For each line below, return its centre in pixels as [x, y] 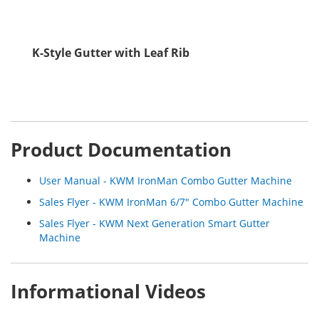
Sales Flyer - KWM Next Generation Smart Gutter [155, 224]
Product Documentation [121, 150]
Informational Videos [108, 292]
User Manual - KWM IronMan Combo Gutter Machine [166, 181]
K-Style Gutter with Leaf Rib [110, 53]
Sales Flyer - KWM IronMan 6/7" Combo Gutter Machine [171, 202]
